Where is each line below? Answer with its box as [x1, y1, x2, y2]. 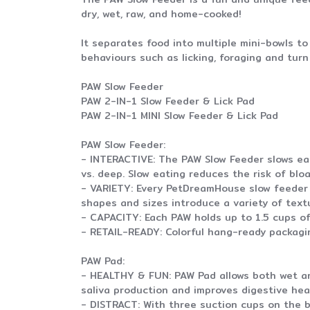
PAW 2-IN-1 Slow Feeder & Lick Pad [81, 93, 255, 109]
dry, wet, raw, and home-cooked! [81, 6, 241, 21]
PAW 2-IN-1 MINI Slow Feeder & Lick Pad [81, 108, 278, 123]
